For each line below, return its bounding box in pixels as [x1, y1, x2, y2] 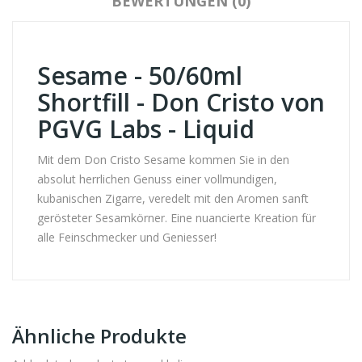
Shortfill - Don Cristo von [37, 86, 325, 119]
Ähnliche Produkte [12, 322, 187, 349]
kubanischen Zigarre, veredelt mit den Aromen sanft [37, 191, 309, 206]
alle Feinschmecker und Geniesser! [37, 229, 217, 245]
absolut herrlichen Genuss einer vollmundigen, [37, 171, 277, 187]
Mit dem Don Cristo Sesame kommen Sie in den [37, 152, 289, 167]
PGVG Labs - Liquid [37, 112, 255, 145]
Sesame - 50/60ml [37, 59, 242, 92]
